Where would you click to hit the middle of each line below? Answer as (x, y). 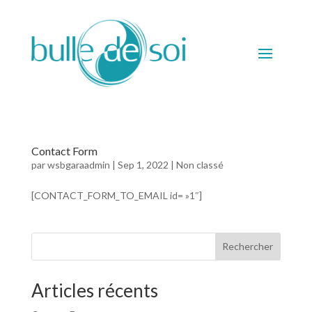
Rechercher (248, 246)
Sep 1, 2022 (143, 164)
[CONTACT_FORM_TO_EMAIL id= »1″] (116, 195)
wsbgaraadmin (78, 164)
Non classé (200, 164)
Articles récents (94, 290)
